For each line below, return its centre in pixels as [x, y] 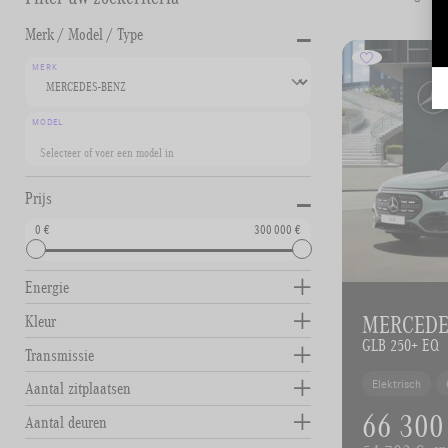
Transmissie [60, 354]
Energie [47, 286]
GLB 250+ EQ [401, 344]
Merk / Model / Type [84, 33]
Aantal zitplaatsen [78, 388]
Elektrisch [397, 383]
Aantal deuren [66, 422]
